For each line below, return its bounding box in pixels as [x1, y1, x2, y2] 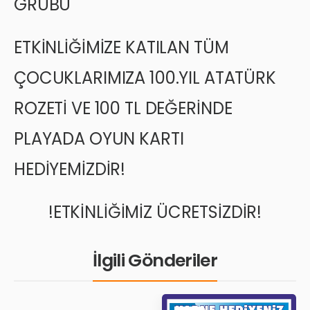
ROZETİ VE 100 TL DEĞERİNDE [14, 96, 232, 120]
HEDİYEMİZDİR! [14, 157, 126, 181]
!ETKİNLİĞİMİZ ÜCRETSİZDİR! [48, 200, 262, 224]
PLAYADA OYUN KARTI [14, 127, 184, 150]
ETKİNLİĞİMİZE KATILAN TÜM [14, 35, 229, 59]
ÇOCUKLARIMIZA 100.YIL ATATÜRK [14, 66, 276, 89]
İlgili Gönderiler [92, 248, 218, 273]
